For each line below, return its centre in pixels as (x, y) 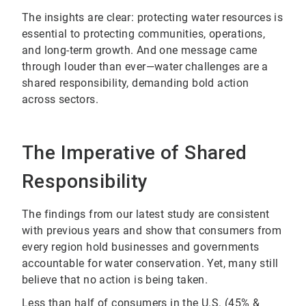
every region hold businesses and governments (141, 247)
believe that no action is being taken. (115, 280)
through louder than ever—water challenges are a (145, 67)
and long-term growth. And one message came (140, 51)
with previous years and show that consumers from (152, 231)
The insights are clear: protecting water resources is (153, 18)
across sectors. (60, 100)
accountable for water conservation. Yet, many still (150, 264)
